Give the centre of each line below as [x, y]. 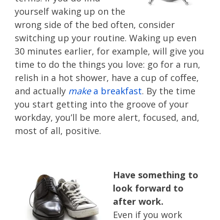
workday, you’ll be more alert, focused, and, [107, 118]
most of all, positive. [58, 131]
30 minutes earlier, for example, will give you [110, 51]
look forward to [148, 188]
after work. [138, 202]
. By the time [169, 91]
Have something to [156, 175]
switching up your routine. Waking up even [106, 38]
